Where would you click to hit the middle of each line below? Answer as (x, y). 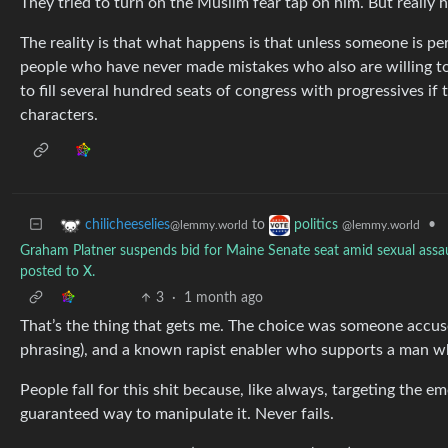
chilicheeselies (127, 225)
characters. (59, 115)
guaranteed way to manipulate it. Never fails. (177, 414)
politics (318, 225)
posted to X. (57, 272)
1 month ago (224, 298)
